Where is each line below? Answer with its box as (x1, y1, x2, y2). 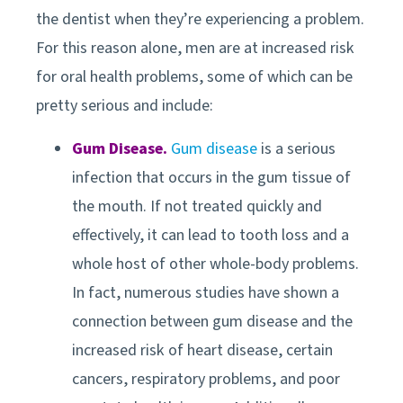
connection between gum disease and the (72, 309, 353, 333)
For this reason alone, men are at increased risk (36, 36, 354, 59)
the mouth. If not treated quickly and (72, 194, 322, 218)
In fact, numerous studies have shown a (72, 281, 339, 304)
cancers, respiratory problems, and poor (72, 367, 340, 390)
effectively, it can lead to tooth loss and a (72, 223, 349, 246)
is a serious (257, 137, 336, 160)
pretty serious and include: (36, 94, 217, 117)
